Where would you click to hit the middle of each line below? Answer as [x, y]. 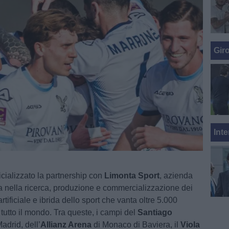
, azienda [176, 176]
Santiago [155, 212]
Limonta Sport [132, 176]
